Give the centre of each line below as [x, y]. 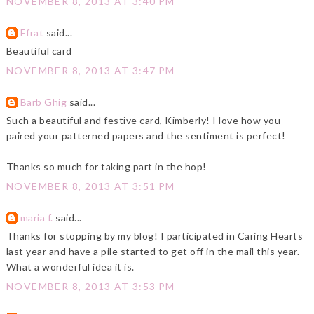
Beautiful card [39, 51]
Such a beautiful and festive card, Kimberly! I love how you [143, 121]
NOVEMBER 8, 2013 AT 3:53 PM [90, 287]
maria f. [36, 218]
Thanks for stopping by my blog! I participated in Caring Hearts [155, 236]
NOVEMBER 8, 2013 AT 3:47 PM [90, 71]
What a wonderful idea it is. [70, 267]
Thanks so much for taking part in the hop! [106, 167]
